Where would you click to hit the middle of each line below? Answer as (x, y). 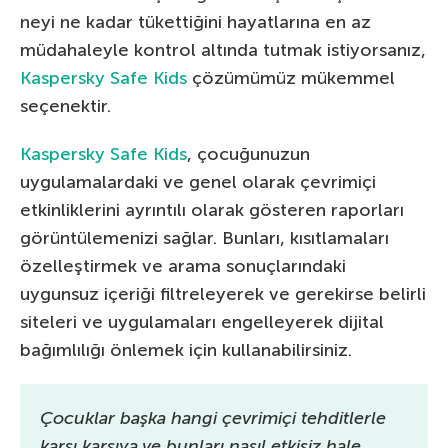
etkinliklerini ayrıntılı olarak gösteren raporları (212, 209)
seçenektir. (65, 105)
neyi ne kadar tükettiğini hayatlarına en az (195, 21)
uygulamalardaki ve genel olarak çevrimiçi (198, 181)
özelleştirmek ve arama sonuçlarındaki (183, 265)
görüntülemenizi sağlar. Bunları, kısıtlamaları (204, 237)
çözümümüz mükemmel (291, 77)
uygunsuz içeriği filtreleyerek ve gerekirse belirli (223, 293)
